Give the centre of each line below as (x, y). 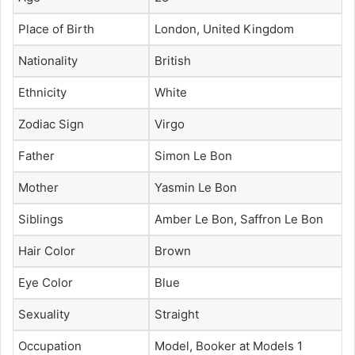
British (173, 60)
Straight (177, 314)
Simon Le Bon (193, 155)
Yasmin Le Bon (196, 187)
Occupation (50, 345)
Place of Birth (56, 29)
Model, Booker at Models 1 (229, 345)
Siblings (41, 219)
